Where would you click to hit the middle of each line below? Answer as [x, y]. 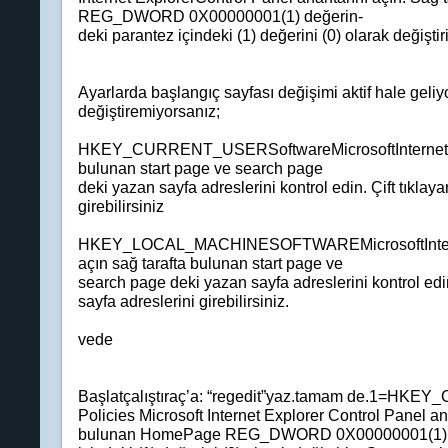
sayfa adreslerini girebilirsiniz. [183, 301]
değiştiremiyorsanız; [148, 111]
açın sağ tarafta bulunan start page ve [210, 263]
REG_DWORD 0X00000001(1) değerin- [220, 16]
